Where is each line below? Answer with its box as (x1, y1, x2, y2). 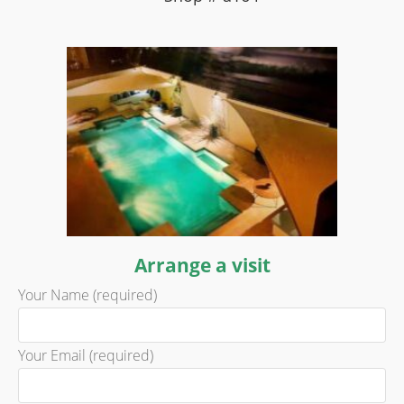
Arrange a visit (133, 252, 271, 279)
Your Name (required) (18, 285, 157, 306)
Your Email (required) (18, 345, 153, 366)
